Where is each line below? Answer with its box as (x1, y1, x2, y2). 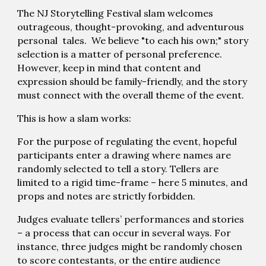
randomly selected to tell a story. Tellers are (17, 162, 219, 175)
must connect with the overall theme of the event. (17, 88, 245, 101)
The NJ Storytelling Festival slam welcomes (17, 7, 214, 19)
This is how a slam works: (17, 112, 132, 124)
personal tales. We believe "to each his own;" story (17, 34, 249, 46)
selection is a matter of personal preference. (17, 47, 223, 60)
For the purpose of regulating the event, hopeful (17, 135, 237, 147)
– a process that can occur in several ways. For (17, 226, 232, 239)
